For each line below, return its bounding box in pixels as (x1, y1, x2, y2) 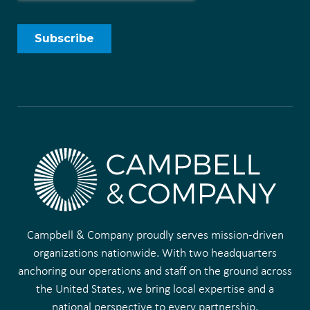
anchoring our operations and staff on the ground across (18, 262, 292, 278)
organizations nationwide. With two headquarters (33, 244, 277, 260)
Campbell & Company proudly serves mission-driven (26, 226, 284, 242)
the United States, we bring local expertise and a (36, 280, 274, 296)
